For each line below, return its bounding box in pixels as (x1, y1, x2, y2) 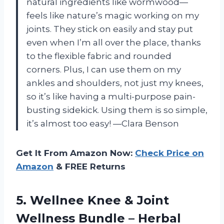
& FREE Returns (53, 161, 125, 171)
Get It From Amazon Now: (16, 147, 135, 158)
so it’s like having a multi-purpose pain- (26, 91, 195, 101)
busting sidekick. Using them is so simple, (26, 104, 207, 115)
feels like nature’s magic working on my (26, 10, 199, 20)
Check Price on (135, 147, 204, 158)
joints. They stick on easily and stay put (26, 23, 193, 34)
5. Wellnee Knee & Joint (16, 192, 169, 207)
